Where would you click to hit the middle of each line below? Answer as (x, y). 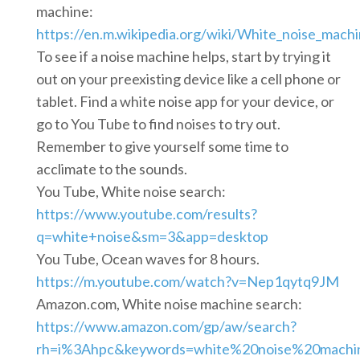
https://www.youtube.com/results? (147, 214)
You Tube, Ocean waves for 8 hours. (148, 259)
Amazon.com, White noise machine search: (169, 304)
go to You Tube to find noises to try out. (158, 124)
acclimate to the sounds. (112, 169)
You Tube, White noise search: (131, 192)
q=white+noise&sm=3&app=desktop (152, 237)
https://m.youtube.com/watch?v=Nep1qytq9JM (188, 282)
